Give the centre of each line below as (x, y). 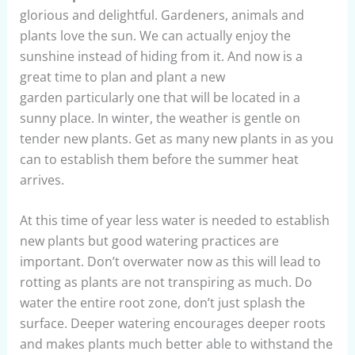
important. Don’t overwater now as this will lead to (170, 262)
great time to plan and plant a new (122, 76)
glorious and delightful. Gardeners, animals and (162, 15)
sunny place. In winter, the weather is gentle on (160, 118)
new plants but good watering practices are (149, 241)
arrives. (42, 179)
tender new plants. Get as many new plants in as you (176, 138)
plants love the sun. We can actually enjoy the (155, 35)
